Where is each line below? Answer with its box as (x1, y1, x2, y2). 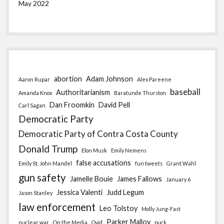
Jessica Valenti (56, 187, 103, 196)
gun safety (18, 171, 66, 183)
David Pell (98, 100, 130, 109)
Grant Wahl (166, 159, 196, 166)
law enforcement (18, 200, 96, 213)
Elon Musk (81, 146, 107, 153)
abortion (54, 74, 82, 83)
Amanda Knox (18, 89, 52, 96)
